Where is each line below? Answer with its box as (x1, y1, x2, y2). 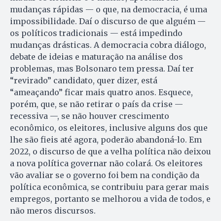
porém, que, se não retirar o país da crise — (10, 99, 183, 110)
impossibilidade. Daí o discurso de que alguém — (10, 16, 206, 27)
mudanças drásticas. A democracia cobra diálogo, (10, 40, 206, 50)
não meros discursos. (10, 206, 96, 216)
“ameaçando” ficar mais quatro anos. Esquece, (10, 87, 193, 98)
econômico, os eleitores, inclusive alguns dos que (10, 123, 208, 133)
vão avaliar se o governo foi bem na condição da (10, 170, 199, 181)
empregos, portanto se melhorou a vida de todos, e (10, 194, 211, 204)
